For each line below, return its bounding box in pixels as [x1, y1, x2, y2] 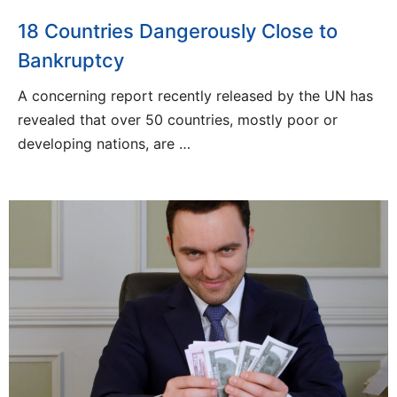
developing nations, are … [18, 134, 191, 152]
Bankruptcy [18, 48, 124, 72]
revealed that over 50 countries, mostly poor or [18, 110, 338, 128]
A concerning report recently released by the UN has [18, 86, 373, 105]
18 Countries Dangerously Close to [18, 19, 338, 43]
